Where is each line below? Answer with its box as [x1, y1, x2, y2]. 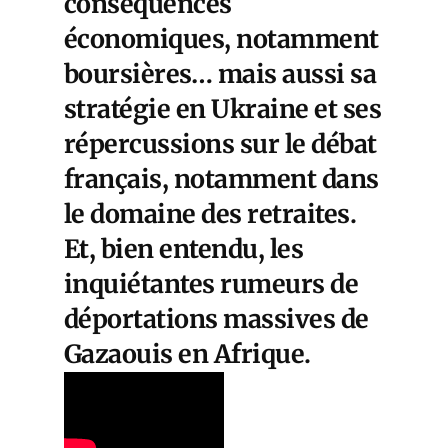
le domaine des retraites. [64, 197, 357, 230]
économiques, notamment [64, 22, 379, 55]
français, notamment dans [64, 162, 379, 195]
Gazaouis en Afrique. [64, 337, 311, 370]
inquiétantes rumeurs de [64, 267, 359, 300]
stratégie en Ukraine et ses [64, 92, 382, 125]
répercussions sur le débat [64, 127, 377, 160]
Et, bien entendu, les [64, 232, 304, 265]
